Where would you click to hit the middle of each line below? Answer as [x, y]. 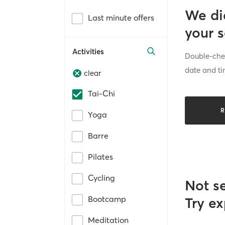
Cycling [101, 178]
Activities [88, 51]
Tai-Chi [101, 94]
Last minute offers [121, 17]
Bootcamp [107, 199]
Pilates [100, 157]
